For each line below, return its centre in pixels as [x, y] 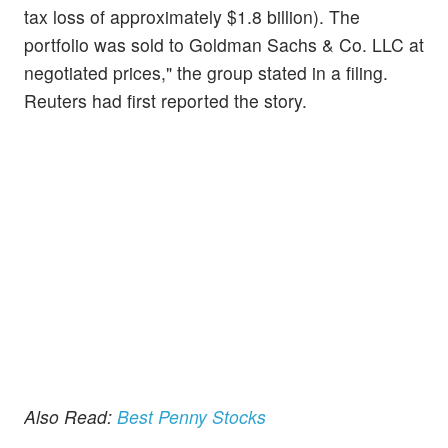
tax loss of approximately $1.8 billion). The [192, 16]
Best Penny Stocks [191, 417]
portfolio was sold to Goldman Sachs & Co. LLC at [224, 44]
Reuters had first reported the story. [165, 100]
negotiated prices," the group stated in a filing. [206, 72]
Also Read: [70, 417]
